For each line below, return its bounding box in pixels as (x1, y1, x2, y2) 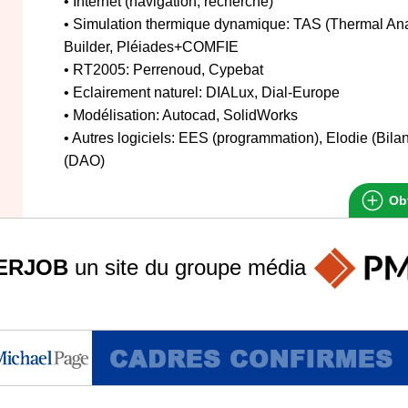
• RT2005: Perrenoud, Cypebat (64, 62, 263, 77)
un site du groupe (67, 254, 248, 280)
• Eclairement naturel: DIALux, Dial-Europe (64, 85, 340, 100)
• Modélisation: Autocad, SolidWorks (64, 107, 298, 123)
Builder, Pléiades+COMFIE (64, 39, 239, 55)
